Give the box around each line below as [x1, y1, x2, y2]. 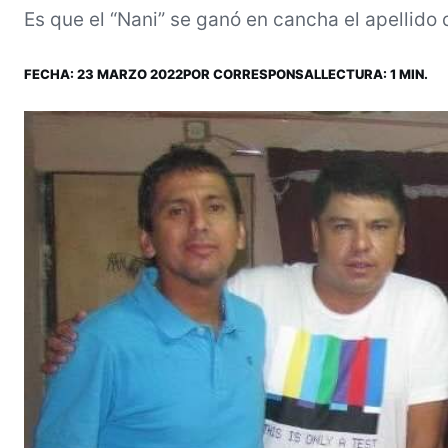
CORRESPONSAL [213, 65, 321, 82]
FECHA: [24, 65, 77, 82]
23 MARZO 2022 [77, 65, 183, 82]
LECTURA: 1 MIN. [321, 65, 428, 82]
